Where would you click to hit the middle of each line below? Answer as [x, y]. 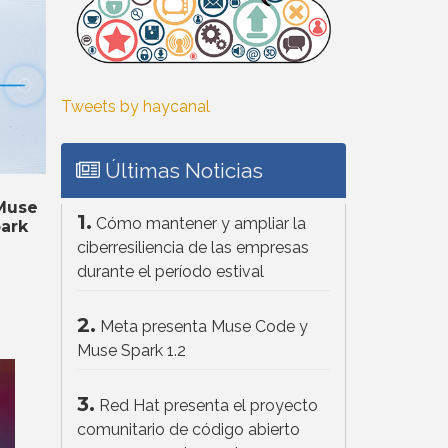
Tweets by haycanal [135, 106]
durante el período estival [170, 271]
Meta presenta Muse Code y [204, 326]
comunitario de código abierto [188, 429]
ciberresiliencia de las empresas [193, 247]
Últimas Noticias [181, 170]
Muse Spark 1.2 [131, 350]
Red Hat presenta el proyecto [208, 405]
